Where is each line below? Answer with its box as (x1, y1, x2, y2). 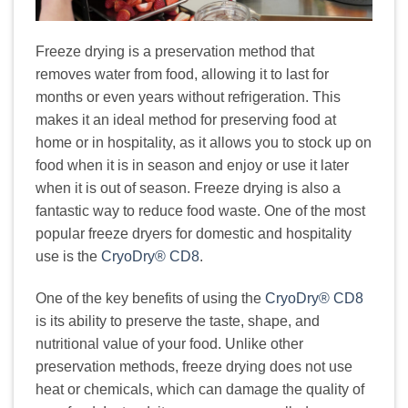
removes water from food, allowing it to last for (36, 66, 329, 82)
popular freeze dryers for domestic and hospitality (36, 225, 352, 241)
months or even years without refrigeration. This (36, 88, 341, 105)
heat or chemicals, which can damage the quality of (36, 381, 364, 397)
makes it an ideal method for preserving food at (36, 111, 336, 127)
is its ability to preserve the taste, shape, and (36, 312, 320, 329)
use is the (36, 248, 97, 264)
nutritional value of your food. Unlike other (36, 335, 303, 352)
